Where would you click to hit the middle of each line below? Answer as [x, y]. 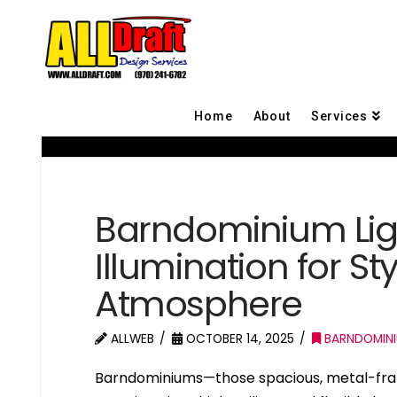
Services [339, 116]
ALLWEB [131, 339]
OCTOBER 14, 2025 [239, 339]
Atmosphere [199, 304]
